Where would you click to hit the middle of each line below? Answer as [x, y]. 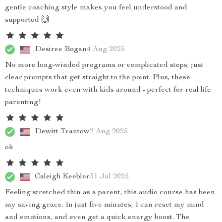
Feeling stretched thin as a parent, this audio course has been [110, 193]
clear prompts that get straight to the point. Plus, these [98, 78]
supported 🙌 [27, 20]
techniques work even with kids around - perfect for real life [108, 90]
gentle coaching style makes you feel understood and [96, 8]
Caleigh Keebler [62, 177]
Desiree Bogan [61, 49]
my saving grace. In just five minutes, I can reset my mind [105, 205]
